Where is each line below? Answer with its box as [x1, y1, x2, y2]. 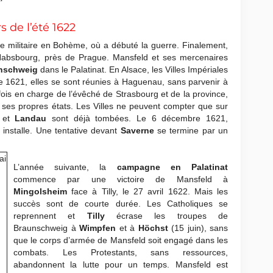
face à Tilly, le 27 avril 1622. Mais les [67, 186, 228, 196]
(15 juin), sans [168, 223, 228, 233]
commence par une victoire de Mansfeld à [13, 174, 228, 184]
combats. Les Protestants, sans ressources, [13, 247, 228, 257]
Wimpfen [79, 223, 116, 233]
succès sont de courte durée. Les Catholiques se [13, 199, 228, 208]
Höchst [138, 223, 168, 233]
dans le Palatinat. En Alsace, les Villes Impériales [38, 65, 228, 74]
